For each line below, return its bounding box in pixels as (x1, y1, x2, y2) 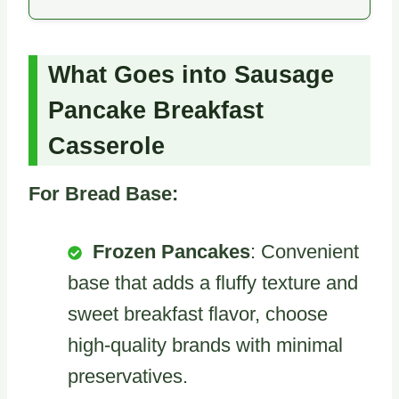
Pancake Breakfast (48, 97, 264, 125)
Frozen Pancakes (93, 240, 250, 263)
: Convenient (250, 240, 359, 263)
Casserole (48, 133, 165, 160)
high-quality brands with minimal (68, 333, 343, 356)
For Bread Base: (28, 182, 178, 205)
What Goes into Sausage (48, 61, 334, 89)
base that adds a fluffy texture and (68, 271, 358, 294)
